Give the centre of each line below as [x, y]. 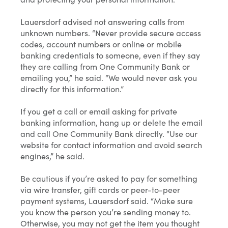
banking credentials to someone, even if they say [110, 55]
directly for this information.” [72, 89]
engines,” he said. [52, 156]
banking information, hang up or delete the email [111, 122]
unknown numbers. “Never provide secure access [111, 33]
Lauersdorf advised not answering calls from [103, 22]
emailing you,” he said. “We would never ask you [109, 78]
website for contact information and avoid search [111, 145]
